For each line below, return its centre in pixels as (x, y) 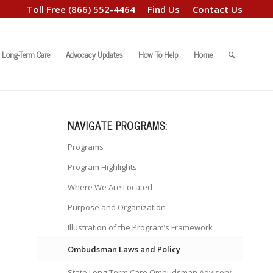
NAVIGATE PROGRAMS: (118, 125)
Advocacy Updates (94, 54)
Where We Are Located (110, 187)
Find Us (164, 9)
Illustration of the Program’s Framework (140, 227)
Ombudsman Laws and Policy (124, 249)
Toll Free (48, 9)
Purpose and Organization (117, 207)
